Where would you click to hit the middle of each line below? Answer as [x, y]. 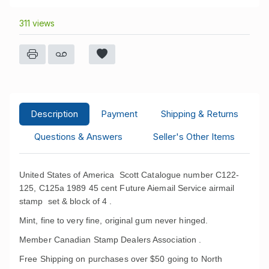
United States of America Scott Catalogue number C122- [129, 174]
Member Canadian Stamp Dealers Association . [110, 239]
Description [55, 113]
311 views [37, 23]
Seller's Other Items [194, 136]
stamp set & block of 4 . [66, 201]
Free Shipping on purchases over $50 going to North [121, 258]
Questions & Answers [79, 136]
